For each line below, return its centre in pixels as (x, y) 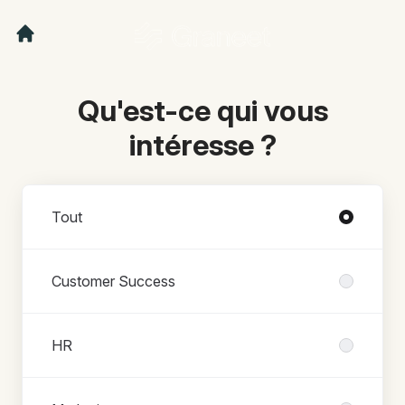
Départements (68, 195)
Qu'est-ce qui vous (202, 110)
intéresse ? (202, 145)
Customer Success (113, 281)
